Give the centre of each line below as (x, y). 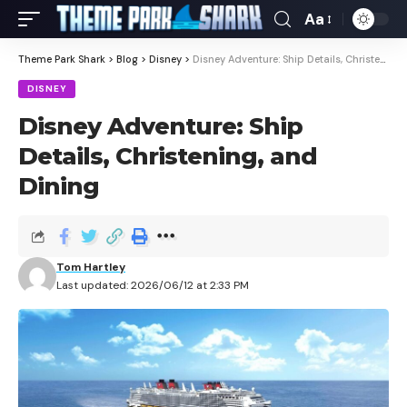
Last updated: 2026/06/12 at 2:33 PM (153, 285)
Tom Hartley (91, 267)
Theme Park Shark (62, 59)
